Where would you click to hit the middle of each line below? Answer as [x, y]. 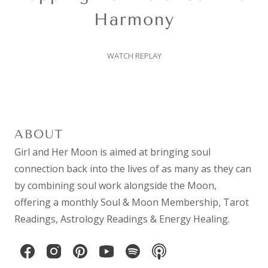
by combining [46, 186]
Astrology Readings [104, 219]
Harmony [134, 20]
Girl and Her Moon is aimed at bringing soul [112, 152]
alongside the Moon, [169, 186]
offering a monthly [57, 202]
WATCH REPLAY [134, 56]
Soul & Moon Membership [159, 202]
